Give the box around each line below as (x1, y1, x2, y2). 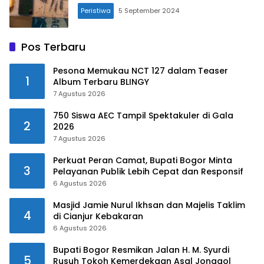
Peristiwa (81, 6, 111, 16)
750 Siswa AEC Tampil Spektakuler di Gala (53, 110, 233, 122)
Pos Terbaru (21, 39, 85, 55)
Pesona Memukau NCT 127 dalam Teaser (53, 65, 228, 77)
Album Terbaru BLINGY (53, 76, 149, 88)
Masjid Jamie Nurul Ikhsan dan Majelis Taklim (53, 199, 245, 212)
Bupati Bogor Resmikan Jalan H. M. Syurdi (53, 244, 229, 256)
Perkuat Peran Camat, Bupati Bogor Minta (53, 154, 232, 167)
